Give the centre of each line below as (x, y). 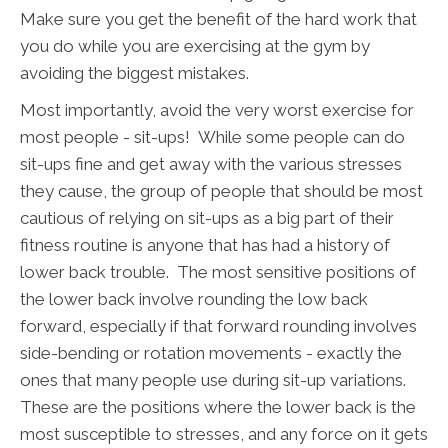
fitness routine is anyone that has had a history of (205, 245)
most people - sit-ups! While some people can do (212, 137)
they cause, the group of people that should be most (221, 191)
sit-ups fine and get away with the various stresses (211, 164)
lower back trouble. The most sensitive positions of (218, 272)
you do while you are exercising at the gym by (195, 46)
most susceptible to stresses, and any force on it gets (224, 434)
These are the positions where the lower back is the (218, 407)
